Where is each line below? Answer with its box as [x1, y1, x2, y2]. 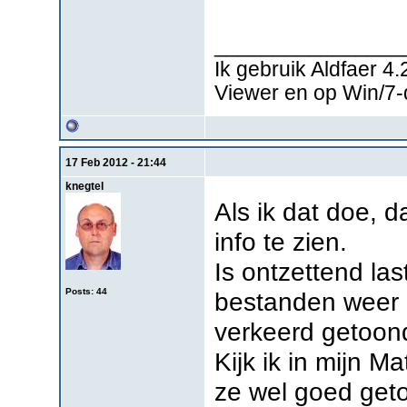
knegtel [65, 179, 104, 193]
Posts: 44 [65, 285, 107, 296]
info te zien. [214, 226, 348, 256]
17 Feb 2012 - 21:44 [65, 155, 166, 169]
